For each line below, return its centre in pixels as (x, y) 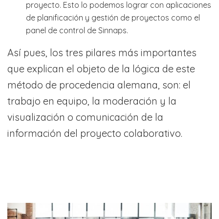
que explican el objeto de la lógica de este (101, 68)
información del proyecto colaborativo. (95, 133)
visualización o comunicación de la (85, 117)
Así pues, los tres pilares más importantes (102, 52)
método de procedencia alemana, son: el (99, 85)
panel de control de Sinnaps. (77, 30)
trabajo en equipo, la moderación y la (92, 101)
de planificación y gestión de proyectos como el (113, 17)
